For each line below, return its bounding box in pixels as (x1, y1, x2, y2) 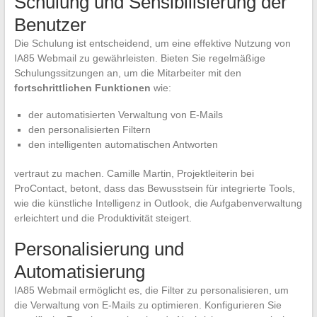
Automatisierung (13, 261, 145, 283)
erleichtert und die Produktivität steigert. (13, 212, 192, 224)
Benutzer (13, 14, 86, 36)
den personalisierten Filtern (28, 124, 151, 136)
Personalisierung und (13, 238, 184, 260)
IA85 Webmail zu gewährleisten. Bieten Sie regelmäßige (13, 52, 265, 64)
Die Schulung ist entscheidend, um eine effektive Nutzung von (13, 38, 291, 50)
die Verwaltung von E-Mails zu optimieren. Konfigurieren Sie (13, 299, 282, 311)
